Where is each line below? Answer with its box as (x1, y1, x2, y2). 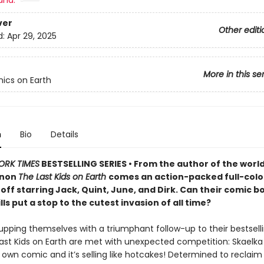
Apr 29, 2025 (6, 30, 57, 42)
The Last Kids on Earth (18, 171, 108, 183)
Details (50, 128, 78, 140)
